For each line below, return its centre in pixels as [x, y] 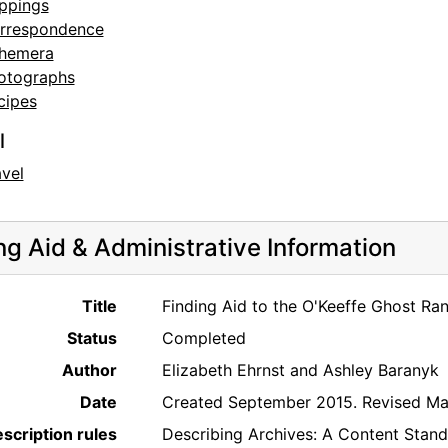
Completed [203, 338]
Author [89, 370]
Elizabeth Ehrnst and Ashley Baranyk [300, 370]
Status [91, 338]
